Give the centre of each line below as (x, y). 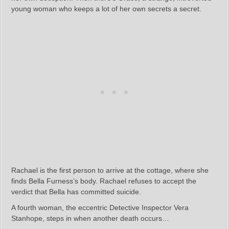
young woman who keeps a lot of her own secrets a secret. (106, 8)
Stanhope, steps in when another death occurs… (90, 218)
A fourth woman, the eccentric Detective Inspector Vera (100, 207)
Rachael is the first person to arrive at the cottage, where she (110, 170)
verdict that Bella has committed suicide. (76, 191)
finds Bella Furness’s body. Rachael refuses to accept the (104, 181)
